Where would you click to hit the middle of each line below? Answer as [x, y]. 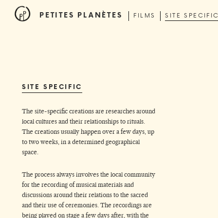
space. [30, 152]
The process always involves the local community [89, 175]
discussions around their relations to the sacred [85, 195]
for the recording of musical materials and [78, 185]
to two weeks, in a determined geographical [81, 142]
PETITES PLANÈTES [81, 15]
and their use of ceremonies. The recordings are [87, 205]
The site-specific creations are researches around [89, 111]
